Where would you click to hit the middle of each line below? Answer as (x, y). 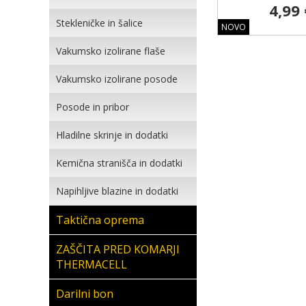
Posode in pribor (93, 107)
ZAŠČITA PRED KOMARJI (118, 249)
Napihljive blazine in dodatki (117, 191)
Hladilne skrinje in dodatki (112, 135)
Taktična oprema (100, 220)
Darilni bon (85, 294)
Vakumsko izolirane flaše (111, 51)
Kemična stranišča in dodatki (119, 163)
